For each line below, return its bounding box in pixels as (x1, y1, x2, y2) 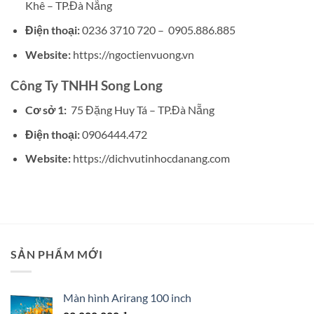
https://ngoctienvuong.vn (70, 47, 194, 61)
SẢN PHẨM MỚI (11, 247, 103, 261)
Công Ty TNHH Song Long (11, 77, 163, 94)
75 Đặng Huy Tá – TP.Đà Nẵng (68, 102, 214, 116)
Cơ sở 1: (25, 102, 69, 116)
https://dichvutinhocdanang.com (70, 151, 230, 165)
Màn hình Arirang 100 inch (63, 290, 191, 304)
